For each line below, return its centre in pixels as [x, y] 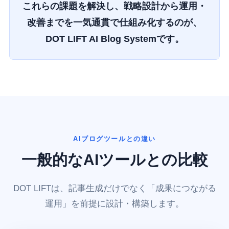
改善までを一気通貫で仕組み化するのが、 [114, 22]
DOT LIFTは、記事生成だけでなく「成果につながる [114, 189]
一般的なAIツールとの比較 [114, 160]
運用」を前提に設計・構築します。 [114, 204]
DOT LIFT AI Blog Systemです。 [114, 39]
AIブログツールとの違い [114, 139]
